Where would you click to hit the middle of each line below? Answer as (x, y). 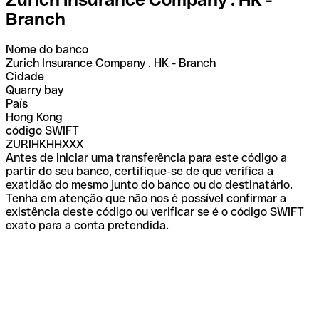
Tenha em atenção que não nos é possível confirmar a (146, 198)
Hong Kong (34, 117)
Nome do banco (47, 49)
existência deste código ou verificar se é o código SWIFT (155, 211)
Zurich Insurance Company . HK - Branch (111, 63)
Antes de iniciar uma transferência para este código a (146, 157)
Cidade (25, 76)
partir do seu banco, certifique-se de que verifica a (140, 171)
